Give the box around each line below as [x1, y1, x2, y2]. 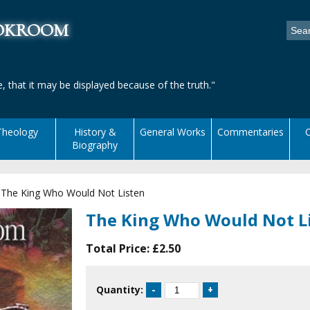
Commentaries [217, 125, 284, 138]
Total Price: [86, 241, 152, 256]
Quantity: [96, 283, 143, 296]
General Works [140, 125, 206, 138]
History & [73, 125, 116, 138]
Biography [72, 138, 118, 152]
